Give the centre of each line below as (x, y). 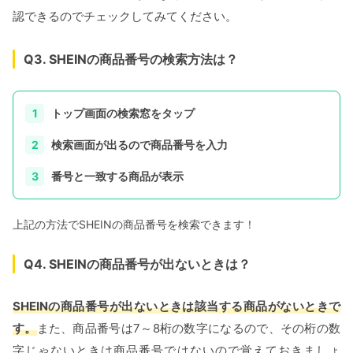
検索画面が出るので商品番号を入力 (139, 145)
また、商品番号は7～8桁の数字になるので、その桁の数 (189, 329)
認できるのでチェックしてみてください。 (125, 17)
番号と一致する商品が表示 (117, 176)
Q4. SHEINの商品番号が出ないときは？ (137, 264)
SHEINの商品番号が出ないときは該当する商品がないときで (176, 307)
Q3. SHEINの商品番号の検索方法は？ (131, 59)
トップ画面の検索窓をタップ (123, 113)
